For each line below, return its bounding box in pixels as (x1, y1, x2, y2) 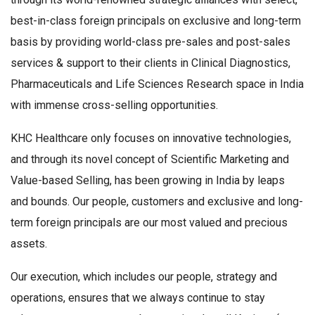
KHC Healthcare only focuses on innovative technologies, (11, 131, 291, 146)
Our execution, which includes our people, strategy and (11, 270, 277, 284)
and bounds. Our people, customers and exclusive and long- (11, 195, 303, 209)
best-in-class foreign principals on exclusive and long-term (11, 14, 301, 28)
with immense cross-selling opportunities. (11, 98, 218, 112)
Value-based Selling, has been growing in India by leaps (11, 174, 285, 188)
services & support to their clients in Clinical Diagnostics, (11, 56, 290, 70)
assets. (11, 237, 47, 251)
